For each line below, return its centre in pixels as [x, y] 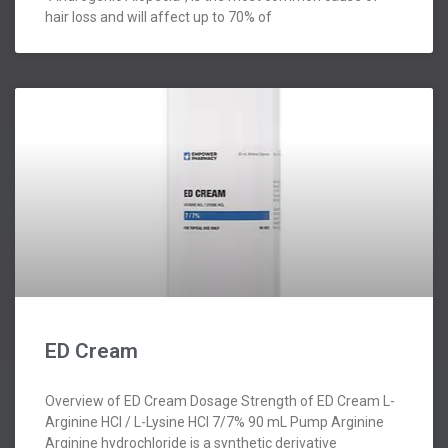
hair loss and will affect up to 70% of [158, 17]
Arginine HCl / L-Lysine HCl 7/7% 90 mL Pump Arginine [214, 422]
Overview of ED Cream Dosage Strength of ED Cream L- [220, 401]
